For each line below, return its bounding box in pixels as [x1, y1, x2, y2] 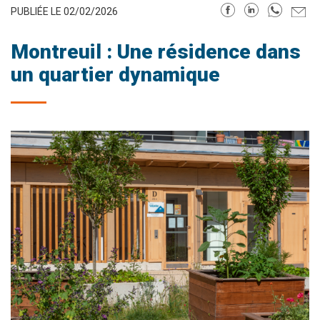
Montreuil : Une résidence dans [11, 40, 301, 64]
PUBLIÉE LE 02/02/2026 [11, 5, 118, 17]
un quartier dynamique [11, 63, 220, 87]
